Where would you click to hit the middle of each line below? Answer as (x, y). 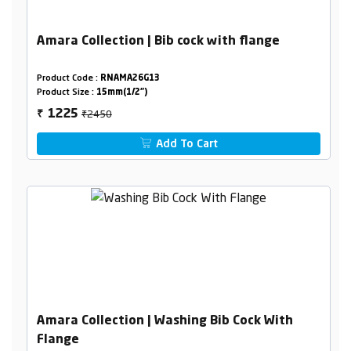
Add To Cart (186, 144)
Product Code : (68, 78)
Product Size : (66, 92)
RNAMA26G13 (130, 78)
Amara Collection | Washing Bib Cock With (165, 322)
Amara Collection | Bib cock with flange (158, 41)
